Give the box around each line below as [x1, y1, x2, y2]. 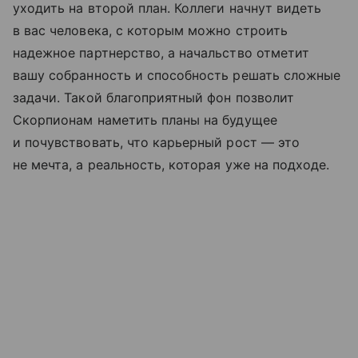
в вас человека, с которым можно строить [13, 22, 288, 38]
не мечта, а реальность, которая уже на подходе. [13, 157, 330, 173]
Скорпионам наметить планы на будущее [13, 112, 277, 128]
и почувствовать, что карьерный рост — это [13, 134, 300, 150]
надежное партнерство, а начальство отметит [13, 45, 310, 61]
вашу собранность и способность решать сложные [13, 67, 341, 83]
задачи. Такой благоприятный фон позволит [13, 89, 294, 105]
